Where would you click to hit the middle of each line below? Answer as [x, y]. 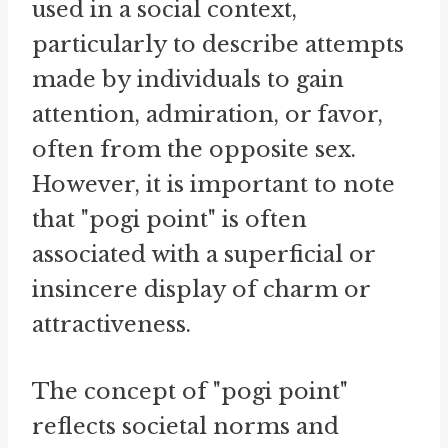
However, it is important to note [213, 185]
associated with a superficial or [203, 255]
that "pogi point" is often [169, 220]
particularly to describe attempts [218, 45]
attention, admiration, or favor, [207, 115]
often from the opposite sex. [194, 150]
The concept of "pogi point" [190, 392]
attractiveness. [111, 325]
